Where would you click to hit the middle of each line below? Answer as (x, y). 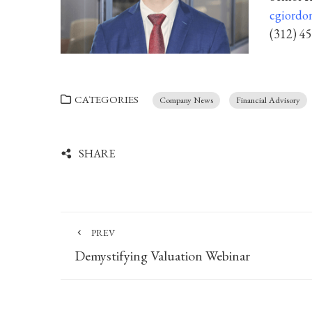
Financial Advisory (268, 100)
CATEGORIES (107, 100)
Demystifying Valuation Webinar (162, 256)
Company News (186, 100)
